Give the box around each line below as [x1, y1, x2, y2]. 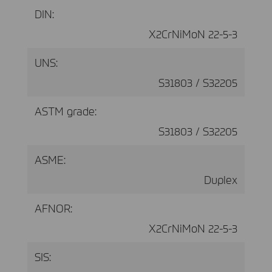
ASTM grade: [35, 103, 97, 118]
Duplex [204, 172, 237, 186]
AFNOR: [35, 200, 72, 215]
